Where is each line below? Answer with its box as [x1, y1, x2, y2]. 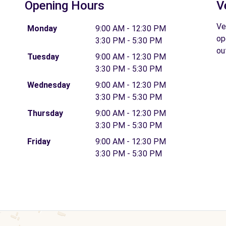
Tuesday [27, 51, 59, 62]
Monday [27, 23, 57, 33]
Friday [27, 136, 50, 146]
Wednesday [27, 80, 70, 90]
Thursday [27, 108, 63, 118]
